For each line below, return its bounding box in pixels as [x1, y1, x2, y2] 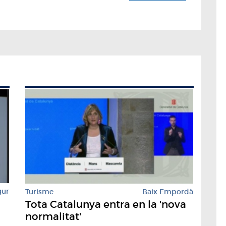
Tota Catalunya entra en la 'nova [25, 198, 186, 210]
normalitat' [25, 210, 81, 222]
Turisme [25, 187, 53, 196]
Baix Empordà [142, 187, 193, 196]
